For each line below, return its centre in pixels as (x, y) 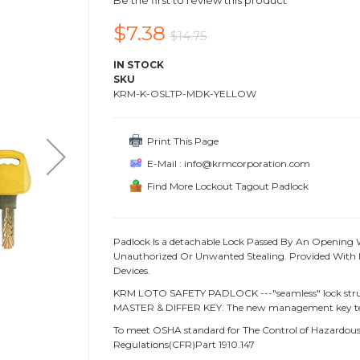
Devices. (131, 270)
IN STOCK (138, 64)
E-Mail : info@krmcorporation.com (226, 163)
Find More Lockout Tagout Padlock (225, 186)
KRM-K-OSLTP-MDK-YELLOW (184, 93)
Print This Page (180, 141)
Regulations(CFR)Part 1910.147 (184, 344)
